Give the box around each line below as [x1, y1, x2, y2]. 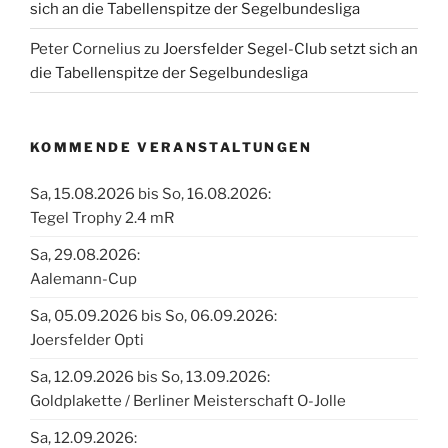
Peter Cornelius [30, 39, 141, 58]
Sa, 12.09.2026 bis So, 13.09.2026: [30, 367, 270, 386]
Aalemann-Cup [30, 269, 137, 288]
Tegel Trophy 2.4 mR [30, 208, 174, 227]
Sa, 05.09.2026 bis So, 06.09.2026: [30, 306, 277, 325]
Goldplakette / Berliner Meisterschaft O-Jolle [30, 391, 346, 410]
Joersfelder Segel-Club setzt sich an [163, 39, 418, 58]
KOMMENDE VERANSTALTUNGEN [30, 139, 313, 156]
